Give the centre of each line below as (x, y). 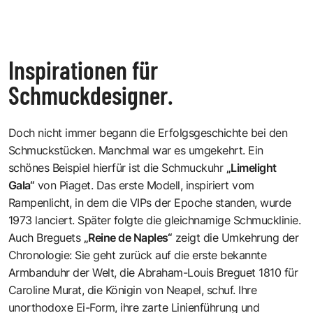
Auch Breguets (46, 237)
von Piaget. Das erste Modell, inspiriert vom (144, 185)
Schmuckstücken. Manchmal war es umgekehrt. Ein (136, 150)
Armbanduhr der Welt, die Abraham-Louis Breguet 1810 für (153, 272)
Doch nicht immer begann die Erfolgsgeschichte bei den (148, 132)
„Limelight (252, 167)
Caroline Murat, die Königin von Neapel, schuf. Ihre (133, 290)
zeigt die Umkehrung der (235, 237)
